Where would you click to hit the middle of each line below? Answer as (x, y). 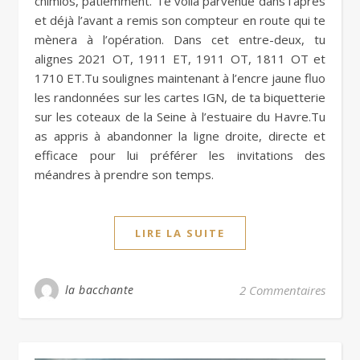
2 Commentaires (282, 290)
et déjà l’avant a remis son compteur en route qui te (180, 20)
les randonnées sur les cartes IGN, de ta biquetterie (180, 97)
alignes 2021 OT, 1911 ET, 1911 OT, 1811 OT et (180, 59)
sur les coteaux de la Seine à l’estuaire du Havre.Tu (180, 117)
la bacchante (99, 290)
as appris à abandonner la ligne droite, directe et (180, 136)
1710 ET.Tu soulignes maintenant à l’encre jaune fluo (180, 78)
